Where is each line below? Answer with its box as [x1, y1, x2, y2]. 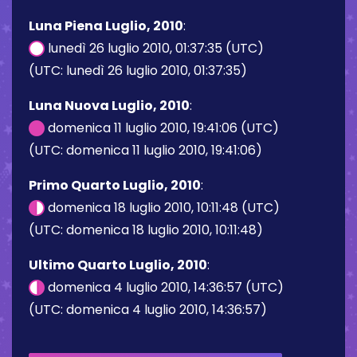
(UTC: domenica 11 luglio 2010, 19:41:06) [29, 140, 262, 159]
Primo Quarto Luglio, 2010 [29, 175, 201, 194]
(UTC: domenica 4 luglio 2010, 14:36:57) [29, 300, 267, 319]
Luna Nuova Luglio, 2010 [29, 96, 190, 115]
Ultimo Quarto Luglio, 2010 [29, 255, 207, 274]
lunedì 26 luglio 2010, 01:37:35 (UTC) [45, 38, 264, 57]
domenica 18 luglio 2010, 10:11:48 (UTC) [45, 198, 280, 217]
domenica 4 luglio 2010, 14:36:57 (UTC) [45, 277, 284, 296]
